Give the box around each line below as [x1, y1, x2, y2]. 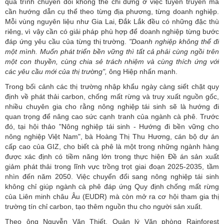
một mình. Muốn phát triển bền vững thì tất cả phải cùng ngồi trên [5, 47, 219, 56]
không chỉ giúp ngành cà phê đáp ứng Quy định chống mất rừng [5, 182, 219, 191]
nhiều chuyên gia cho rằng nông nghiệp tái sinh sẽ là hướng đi [5, 102, 219, 111]
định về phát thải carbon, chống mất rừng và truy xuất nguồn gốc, [5, 92, 219, 101]
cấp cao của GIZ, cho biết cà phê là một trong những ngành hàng [5, 142, 219, 151]
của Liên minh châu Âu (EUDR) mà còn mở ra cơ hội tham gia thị [5, 192, 219, 201]
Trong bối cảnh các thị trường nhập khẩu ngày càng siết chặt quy [5, 82, 219, 91]
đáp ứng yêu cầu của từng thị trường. [5, 37, 129, 46]
